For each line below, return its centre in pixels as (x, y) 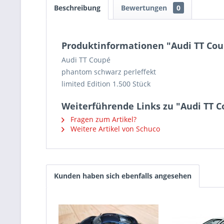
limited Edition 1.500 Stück (106, 84)
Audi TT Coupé (86, 60)
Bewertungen (145, 8)
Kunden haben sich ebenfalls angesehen (123, 176)
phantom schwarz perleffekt (109, 72)
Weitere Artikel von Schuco (114, 129)
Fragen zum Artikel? (102, 119)
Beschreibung (77, 8)
